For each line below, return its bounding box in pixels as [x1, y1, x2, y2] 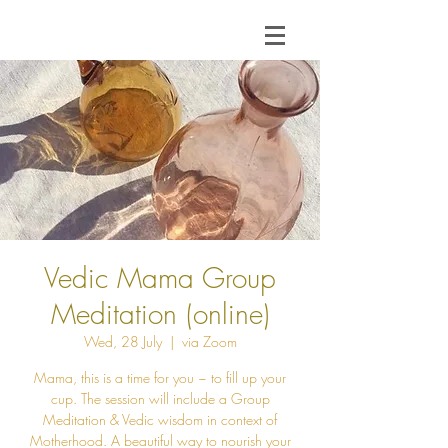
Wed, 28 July [83, 332, 162, 351]
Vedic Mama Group [44, 259, 276, 296]
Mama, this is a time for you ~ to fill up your [34, 368, 286, 387]
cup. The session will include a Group [50, 389, 270, 408]
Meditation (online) [50, 295, 270, 332]
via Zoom [181, 332, 237, 351]
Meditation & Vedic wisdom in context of [43, 410, 277, 429]
